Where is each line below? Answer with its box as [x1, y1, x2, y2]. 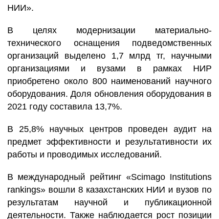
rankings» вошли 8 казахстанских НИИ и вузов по [7, 185, 212, 195]
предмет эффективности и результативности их [7, 137, 212, 147]
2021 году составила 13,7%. [7, 102, 122, 111]
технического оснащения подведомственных [7, 38, 212, 48]
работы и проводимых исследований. [7, 150, 162, 159]
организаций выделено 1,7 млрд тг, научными [7, 51, 212, 61]
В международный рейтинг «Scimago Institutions [7, 172, 212, 182]
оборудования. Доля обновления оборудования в [7, 89, 212, 99]
